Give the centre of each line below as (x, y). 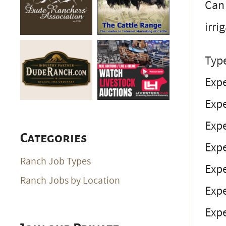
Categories (53, 138)
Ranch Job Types (55, 161)
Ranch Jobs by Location (70, 180)
